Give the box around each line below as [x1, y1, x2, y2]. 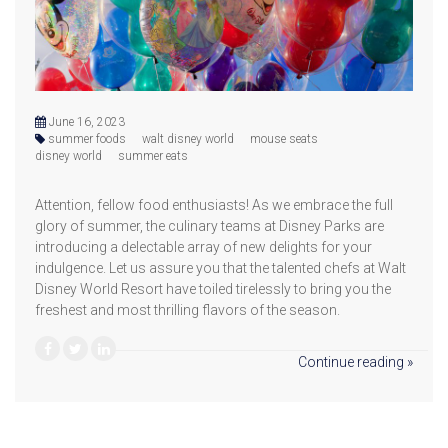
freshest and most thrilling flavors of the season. [35, 301, 340, 318]
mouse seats [250, 131, 318, 146]
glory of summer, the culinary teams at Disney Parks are [35, 217, 384, 234]
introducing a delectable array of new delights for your [35, 238, 372, 255]
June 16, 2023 [46, 114, 125, 129]
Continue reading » [298, 353, 413, 370]
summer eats [118, 148, 188, 163]
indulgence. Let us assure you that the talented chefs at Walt [35, 259, 406, 276]
